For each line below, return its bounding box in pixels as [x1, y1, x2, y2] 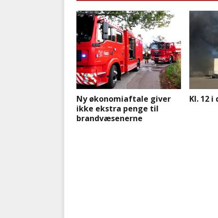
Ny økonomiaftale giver [76, 93, 171, 105]
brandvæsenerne [76, 113, 143, 124]
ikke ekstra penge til [76, 103, 159, 114]
